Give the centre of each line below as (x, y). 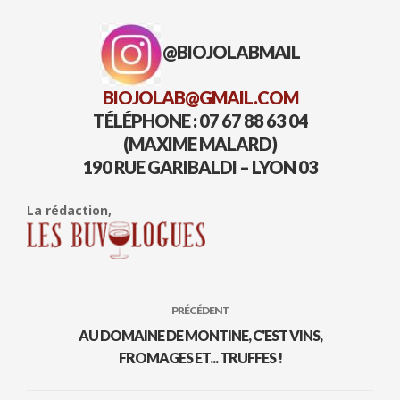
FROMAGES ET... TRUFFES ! (200, 357)
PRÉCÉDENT (200, 310)
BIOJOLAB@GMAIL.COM (200, 97)
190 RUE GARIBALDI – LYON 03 (200, 167)
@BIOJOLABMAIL (231, 51)
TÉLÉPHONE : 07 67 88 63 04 (200, 120)
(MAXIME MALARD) (200, 143)
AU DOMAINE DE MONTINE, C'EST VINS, (200, 335)
